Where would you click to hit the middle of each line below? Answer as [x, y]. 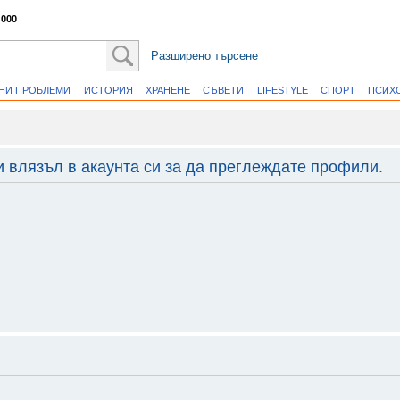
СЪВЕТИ [224, 90]
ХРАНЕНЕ [168, 90]
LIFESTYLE [282, 90]
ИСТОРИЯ [108, 90]
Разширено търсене [204, 56]
